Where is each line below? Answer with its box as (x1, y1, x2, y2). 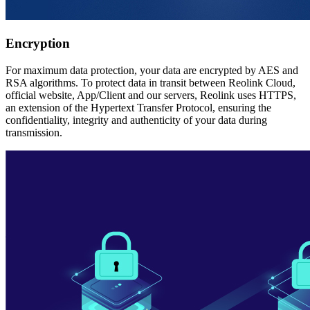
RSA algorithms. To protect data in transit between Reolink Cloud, (6, 76, 295, 89)
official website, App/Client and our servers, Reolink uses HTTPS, (6, 89, 296, 101)
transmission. (6, 126, 62, 138)
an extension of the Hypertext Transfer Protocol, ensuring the (6, 101, 271, 113)
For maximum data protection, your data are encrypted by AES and (6, 64, 298, 76)
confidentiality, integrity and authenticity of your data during (6, 113, 267, 126)
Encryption (6, 36, 70, 51)
